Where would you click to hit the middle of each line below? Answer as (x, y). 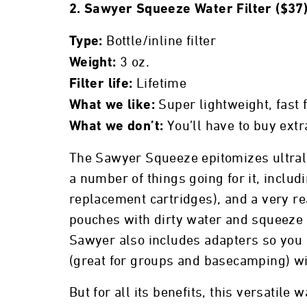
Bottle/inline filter (159, 41)
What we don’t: (118, 127)
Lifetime (160, 84)
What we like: (114, 106)
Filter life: (101, 84)
